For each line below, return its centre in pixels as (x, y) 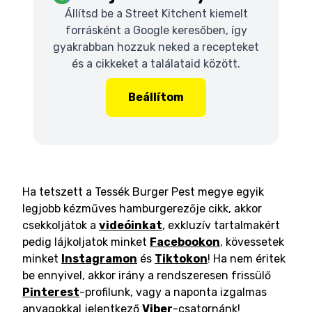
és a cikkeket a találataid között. (156, 64)
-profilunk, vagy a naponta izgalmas (173, 292)
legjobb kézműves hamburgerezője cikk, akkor (142, 209)
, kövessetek (252, 242)
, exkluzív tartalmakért (221, 225)
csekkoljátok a (61, 225)
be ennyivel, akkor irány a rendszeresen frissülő (147, 275)
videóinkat (131, 225)
